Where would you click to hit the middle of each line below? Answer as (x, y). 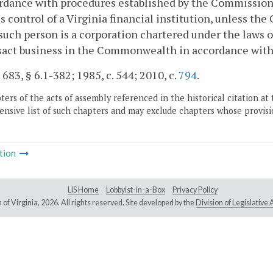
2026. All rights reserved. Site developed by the (118, 203)
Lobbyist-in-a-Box (136, 190)
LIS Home (83, 190)
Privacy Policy (195, 190)
